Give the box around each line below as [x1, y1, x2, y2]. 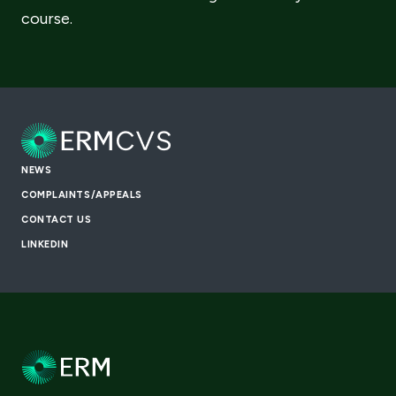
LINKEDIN [21, 239, 69, 250]
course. [21, 9, 72, 28]
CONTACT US [21, 214, 92, 225]
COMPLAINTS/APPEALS [21, 189, 142, 201]
